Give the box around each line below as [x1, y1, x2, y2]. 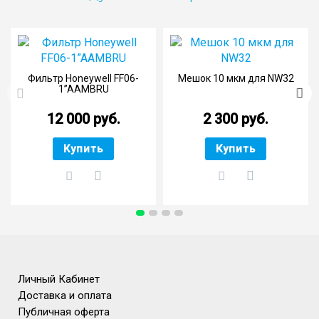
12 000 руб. [46, 110, 120, 127]
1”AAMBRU [58, 83, 109, 95]
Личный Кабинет [18, 272, 100, 286]
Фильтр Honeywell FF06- [28, 72, 139, 84]
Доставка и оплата [18, 288, 112, 302]
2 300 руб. [203, 110, 268, 127]
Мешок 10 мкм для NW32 [177, 72, 294, 84]
